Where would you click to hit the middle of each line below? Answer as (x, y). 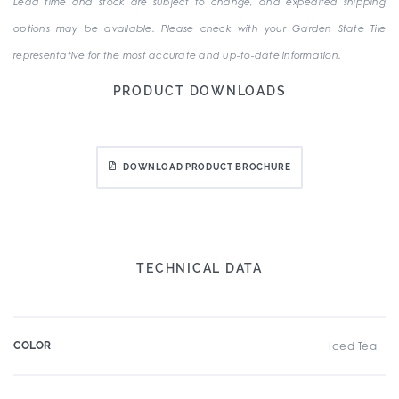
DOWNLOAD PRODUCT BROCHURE (207, 167)
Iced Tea (353, 346)
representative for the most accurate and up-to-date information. (177, 55)
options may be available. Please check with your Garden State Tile (199, 28)
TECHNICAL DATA (199, 268)
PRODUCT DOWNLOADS (199, 91)
